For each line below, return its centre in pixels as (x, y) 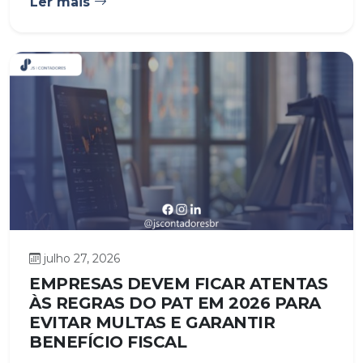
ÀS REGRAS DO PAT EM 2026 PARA (175, 303)
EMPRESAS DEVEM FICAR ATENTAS (178, 284)
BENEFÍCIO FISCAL (108, 342)
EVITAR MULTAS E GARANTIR (152, 323)
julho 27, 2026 (82, 259)
